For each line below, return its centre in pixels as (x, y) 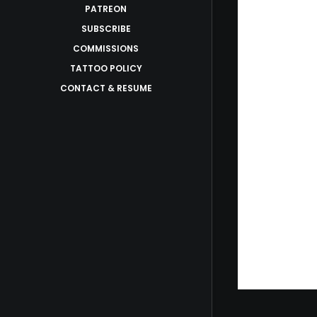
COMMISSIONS (106, 48)
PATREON (106, 9)
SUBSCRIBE (106, 29)
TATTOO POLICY (106, 68)
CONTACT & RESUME (106, 88)
